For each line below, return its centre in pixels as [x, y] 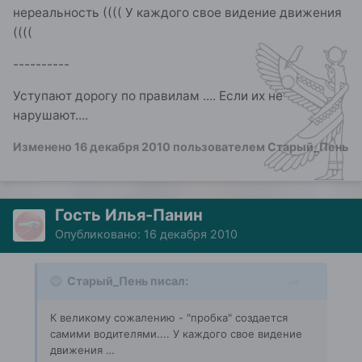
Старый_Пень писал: [128, 281]
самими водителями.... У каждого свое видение [176, 334]
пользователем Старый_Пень [259, 147]
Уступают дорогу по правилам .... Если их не [148, 96]
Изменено [44, 147]
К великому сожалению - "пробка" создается [169, 318]
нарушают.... [51, 115]
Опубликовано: [99, 234]
